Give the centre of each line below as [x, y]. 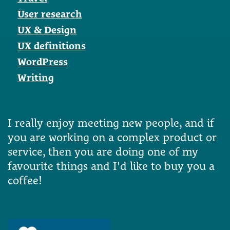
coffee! [25, 180]
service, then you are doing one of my [103, 151]
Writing [36, 77]
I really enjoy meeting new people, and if [111, 122]
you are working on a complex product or [112, 137]
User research [50, 14]
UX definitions [52, 45]
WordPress [43, 61]
